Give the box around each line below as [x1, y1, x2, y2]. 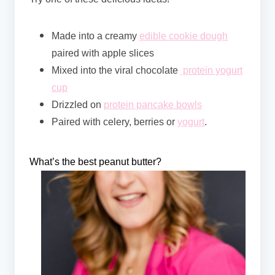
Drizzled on [52, 99, 104, 110]
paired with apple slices [52, 48, 157, 59]
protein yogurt [180, 65, 242, 76]
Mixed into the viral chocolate [52, 65, 180, 76]
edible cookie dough [139, 31, 228, 42]
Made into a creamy [52, 31, 139, 42]
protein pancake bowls [104, 99, 202, 110]
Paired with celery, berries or [52, 117, 177, 128]
